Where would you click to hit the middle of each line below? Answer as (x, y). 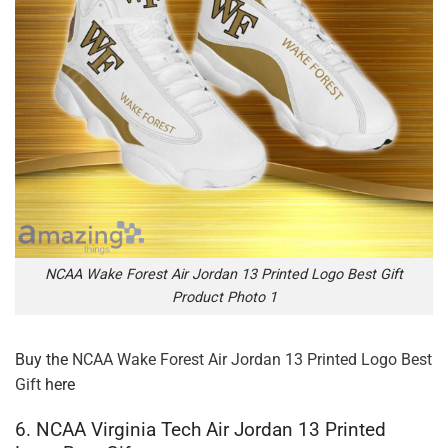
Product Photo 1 (224, 298)
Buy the (43, 360)
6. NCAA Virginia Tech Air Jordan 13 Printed (200, 429)
